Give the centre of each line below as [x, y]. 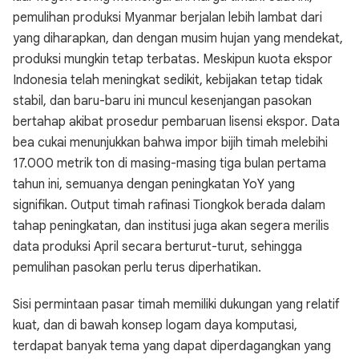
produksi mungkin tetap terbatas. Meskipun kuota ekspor [173, 59]
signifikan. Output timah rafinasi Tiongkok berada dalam [169, 205]
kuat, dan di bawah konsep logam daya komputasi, [155, 325]
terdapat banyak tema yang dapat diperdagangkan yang [172, 346]
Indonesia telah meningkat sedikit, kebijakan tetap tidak [167, 80]
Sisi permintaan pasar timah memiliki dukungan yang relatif [176, 305]
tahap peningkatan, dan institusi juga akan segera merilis [171, 226]
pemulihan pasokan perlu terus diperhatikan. [137, 268]
